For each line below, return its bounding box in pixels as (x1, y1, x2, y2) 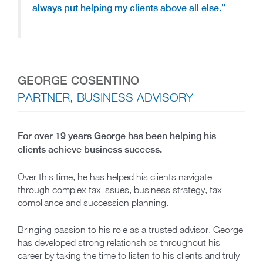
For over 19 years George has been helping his (18, 130, 216, 142)
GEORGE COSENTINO (18, 73, 139, 87)
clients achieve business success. (18, 144, 162, 156)
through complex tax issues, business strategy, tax (18, 184, 222, 195)
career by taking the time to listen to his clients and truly (18, 250, 240, 261)
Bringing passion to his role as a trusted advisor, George (18, 224, 243, 235)
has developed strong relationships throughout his (18, 237, 220, 248)
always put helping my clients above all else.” (32, 2, 225, 14)
